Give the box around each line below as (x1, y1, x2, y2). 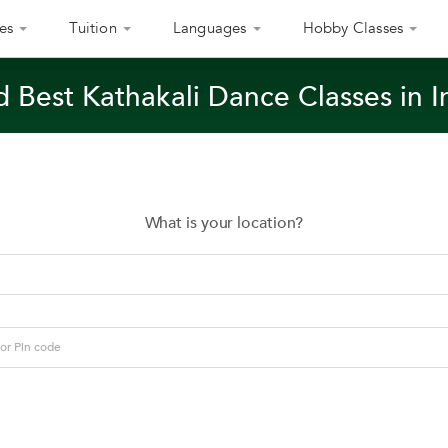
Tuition (69, 18, 117, 38)
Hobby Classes (302, 18, 404, 38)
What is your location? (144, 212, 304, 234)
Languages (172, 18, 247, 38)
